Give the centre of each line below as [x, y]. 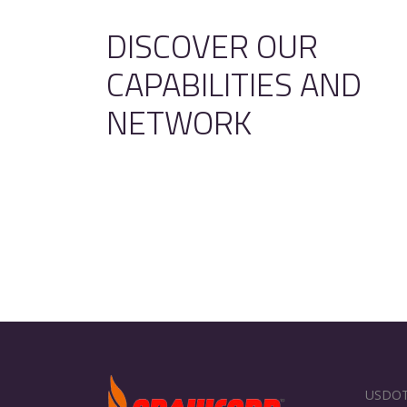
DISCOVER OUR [212, 46]
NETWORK [179, 123]
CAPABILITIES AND [234, 84]
